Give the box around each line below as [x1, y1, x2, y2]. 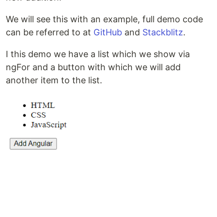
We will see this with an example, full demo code [6, 14, 203, 25]
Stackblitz [142, 27, 183, 38]
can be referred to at [6, 27, 93, 38]
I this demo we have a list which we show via [6, 49, 190, 60]
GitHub [93, 27, 122, 38]
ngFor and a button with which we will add [6, 62, 181, 73]
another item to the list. [6, 75, 102, 86]
